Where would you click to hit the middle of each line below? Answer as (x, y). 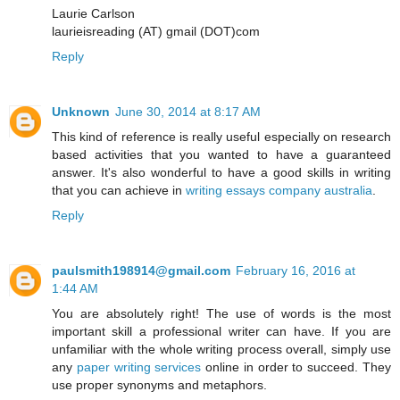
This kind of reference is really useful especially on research (221, 137)
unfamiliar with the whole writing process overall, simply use (221, 350)
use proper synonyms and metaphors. (159, 385)
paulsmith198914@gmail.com (141, 271)
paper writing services (139, 367)
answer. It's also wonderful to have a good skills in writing (221, 173)
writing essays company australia (279, 191)
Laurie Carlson (93, 14)
